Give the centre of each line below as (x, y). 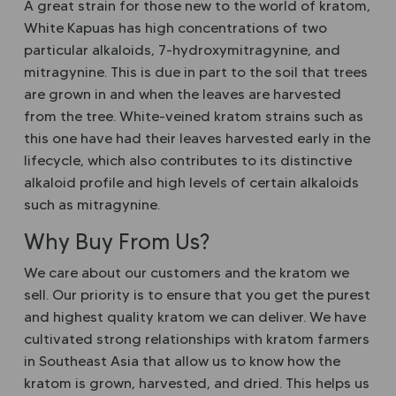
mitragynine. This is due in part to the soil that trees (196, 72)
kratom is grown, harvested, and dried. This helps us (197, 383)
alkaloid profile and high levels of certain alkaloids (191, 183)
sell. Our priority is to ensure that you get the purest (197, 295)
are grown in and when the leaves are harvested (183, 94)
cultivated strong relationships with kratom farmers (197, 339)
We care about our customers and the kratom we (187, 273)
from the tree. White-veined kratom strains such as (194, 116)
